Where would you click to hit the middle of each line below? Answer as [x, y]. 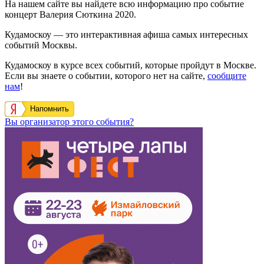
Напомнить [49, 108]
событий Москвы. [41, 45]
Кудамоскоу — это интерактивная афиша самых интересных [126, 34]
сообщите [227, 75]
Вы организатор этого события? [69, 121]
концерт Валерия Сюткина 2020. [70, 14]
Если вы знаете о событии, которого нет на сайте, [106, 75]
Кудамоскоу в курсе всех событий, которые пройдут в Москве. [131, 65]
